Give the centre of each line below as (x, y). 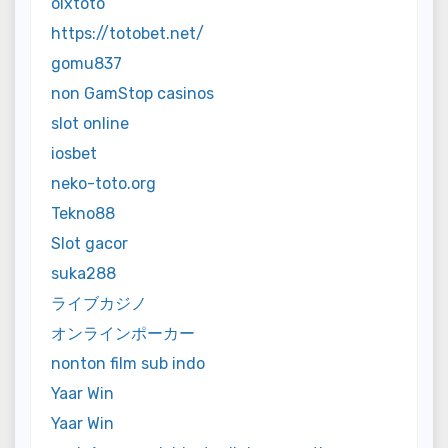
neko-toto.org (103, 184)
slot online (90, 124)
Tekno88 (83, 214)
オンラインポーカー (123, 334)
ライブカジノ (99, 304)
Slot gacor (89, 244)
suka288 (83, 274)
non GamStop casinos (132, 94)
